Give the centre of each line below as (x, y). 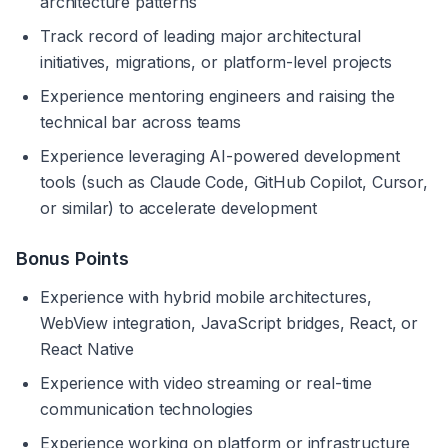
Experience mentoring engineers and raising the (217, 96)
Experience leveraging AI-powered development (220, 156)
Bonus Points (72, 258)
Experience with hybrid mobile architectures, (206, 297)
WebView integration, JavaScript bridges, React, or (229, 323)
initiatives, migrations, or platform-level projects (216, 62)
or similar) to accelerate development (179, 208)
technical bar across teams (140, 122)
